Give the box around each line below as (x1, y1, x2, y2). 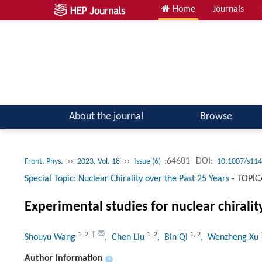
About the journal (68, 111, 143, 122)
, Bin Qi (157, 232, 190, 242)
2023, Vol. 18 (77, 157, 120, 166)
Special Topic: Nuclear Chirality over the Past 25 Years (25, 174, 229, 184)
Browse (199, 111, 232, 122)
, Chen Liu (105, 232, 147, 242)
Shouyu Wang (25, 232, 78, 242)
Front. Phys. (25, 157, 63, 166)
